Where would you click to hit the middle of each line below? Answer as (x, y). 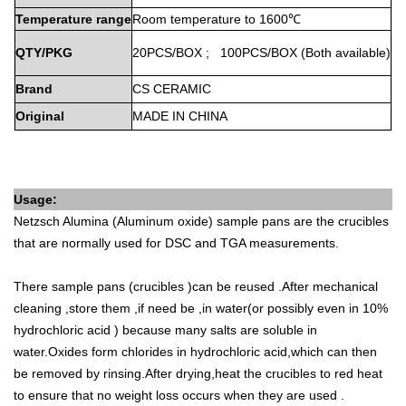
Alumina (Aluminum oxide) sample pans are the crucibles (226, 221)
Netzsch (37, 221)
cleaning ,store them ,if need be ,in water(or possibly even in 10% (201, 308)
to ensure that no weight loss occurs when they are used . (179, 395)
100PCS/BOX (259, 53)
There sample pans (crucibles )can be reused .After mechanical (196, 286)
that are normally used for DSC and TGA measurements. (176, 243)
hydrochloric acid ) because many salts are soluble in (165, 330)
